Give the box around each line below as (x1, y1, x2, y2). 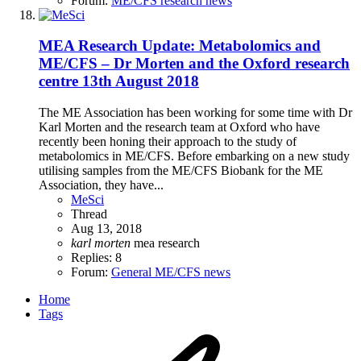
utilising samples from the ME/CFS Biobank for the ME (39, 164, 323, 178)
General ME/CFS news (111, 265, 230, 280)
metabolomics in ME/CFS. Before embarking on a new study (39, 149, 350, 164)
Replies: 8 (71, 251, 122, 265)
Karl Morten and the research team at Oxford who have (39, 120, 320, 135)
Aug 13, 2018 (71, 222, 142, 236)
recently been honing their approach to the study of (39, 135, 297, 149)
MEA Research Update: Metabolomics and (39, 37, 321, 55)
